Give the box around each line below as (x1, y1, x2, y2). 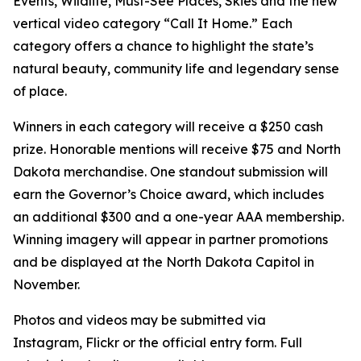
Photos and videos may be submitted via (13, 312, 266, 328)
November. (13, 276, 83, 293)
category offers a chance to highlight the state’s (13, 38, 313, 54)
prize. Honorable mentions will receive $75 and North (13, 141, 341, 157)
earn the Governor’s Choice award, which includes (13, 186, 324, 202)
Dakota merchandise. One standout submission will (13, 164, 328, 180)
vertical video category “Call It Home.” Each (13, 15, 293, 31)
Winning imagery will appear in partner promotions (13, 231, 328, 247)
